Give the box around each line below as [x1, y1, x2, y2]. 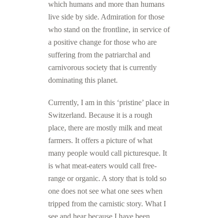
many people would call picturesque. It [48, 149, 167, 157]
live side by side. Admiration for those [48, 13, 164, 21]
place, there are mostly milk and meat [48, 124, 162, 132]
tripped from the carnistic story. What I [48, 200, 166, 208]
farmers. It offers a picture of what [48, 136, 152, 145]
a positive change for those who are [48, 38, 157, 46]
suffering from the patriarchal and [48, 51, 150, 59]
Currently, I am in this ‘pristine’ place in [48, 98, 169, 107]
